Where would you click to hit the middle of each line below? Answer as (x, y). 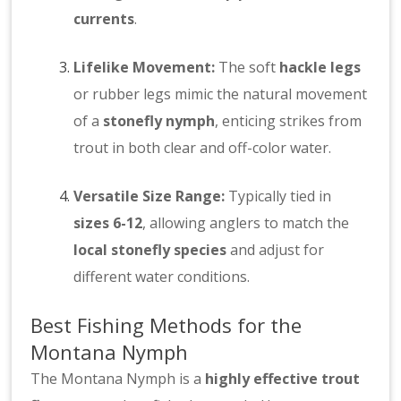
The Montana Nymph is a (118, 379)
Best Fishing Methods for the (166, 325)
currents (104, 19)
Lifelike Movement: (145, 68)
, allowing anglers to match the (246, 223)
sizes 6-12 (108, 223)
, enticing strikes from (289, 121)
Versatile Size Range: (149, 196)
